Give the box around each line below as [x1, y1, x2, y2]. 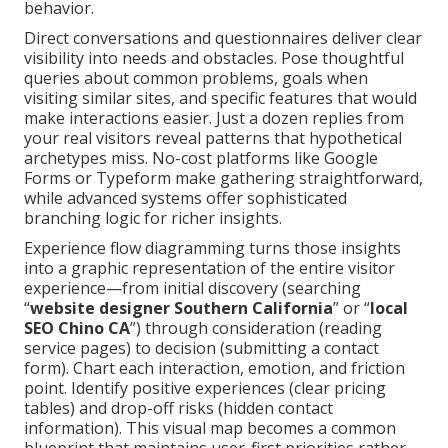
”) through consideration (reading [130, 317, 382, 340]
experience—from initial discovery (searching [24, 277, 361, 300]
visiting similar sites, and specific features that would [24, 87, 417, 110]
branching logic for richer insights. [24, 207, 282, 230]
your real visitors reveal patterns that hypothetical [24, 127, 402, 150]
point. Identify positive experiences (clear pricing [24, 377, 386, 400]
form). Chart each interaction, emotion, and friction [24, 357, 405, 380]
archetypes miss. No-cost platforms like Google [24, 147, 378, 170]
